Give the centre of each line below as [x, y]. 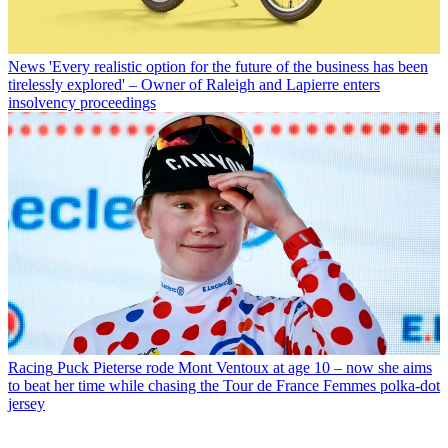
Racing [30, 368]
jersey [26, 404]
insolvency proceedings [82, 103]
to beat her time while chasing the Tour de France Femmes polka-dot [224, 386]
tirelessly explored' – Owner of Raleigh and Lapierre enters [194, 85]
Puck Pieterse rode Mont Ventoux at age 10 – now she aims [244, 368]
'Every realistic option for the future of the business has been [238, 67]
